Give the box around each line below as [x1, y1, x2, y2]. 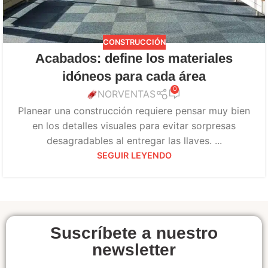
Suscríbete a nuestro [50, 223, 218, 242]
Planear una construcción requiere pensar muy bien [18, 104, 250, 117]
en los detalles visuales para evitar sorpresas [32, 119, 236, 132]
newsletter [92, 240, 176, 259]
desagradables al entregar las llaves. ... [46, 134, 222, 147]
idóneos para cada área [62, 69, 206, 84]
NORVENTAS [98, 88, 156, 100]
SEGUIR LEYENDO [96, 150, 172, 160]
